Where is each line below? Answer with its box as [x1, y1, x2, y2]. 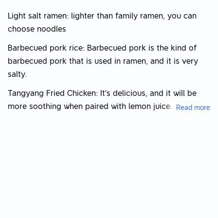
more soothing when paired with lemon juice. [8, 102, 172, 111]
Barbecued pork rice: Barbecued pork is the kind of [8, 43, 197, 53]
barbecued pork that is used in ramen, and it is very [8, 56, 198, 66]
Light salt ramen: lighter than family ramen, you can [8, 11, 197, 20]
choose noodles [8, 24, 66, 34]
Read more [176, 104, 210, 111]
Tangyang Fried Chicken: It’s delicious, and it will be [8, 89, 197, 98]
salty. [8, 70, 27, 79]
